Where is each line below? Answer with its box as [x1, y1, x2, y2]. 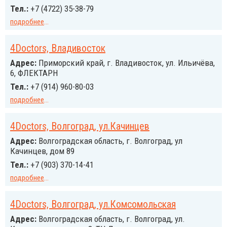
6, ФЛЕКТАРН [10, 68, 58, 78]
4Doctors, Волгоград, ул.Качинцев [10, 120, 149, 132]
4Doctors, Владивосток [10, 42, 105, 54]
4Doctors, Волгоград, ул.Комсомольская [10, 198, 176, 210]
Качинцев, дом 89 [10, 146, 74, 156]
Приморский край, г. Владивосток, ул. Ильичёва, [36, 58, 215, 68]
